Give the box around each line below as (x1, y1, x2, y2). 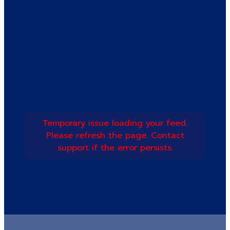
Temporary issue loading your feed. (43, 117, 187, 130)
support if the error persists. (57, 142, 173, 155)
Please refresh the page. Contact (46, 129, 184, 142)
